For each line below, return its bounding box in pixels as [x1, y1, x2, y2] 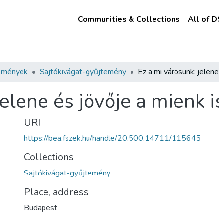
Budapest [24, 202, 57, 213]
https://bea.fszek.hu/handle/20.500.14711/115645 [24, 133, 201, 144]
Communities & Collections [77, 14, 180, 24]
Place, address [24, 185, 88, 198]
